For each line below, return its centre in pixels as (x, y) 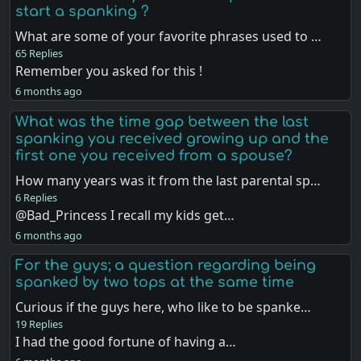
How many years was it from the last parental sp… (168, 180)
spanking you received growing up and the (172, 138)
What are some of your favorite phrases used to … (169, 37)
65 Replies (39, 54)
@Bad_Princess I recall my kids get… (125, 215)
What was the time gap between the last (162, 121)
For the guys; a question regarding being (166, 265)
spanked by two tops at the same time (155, 282)
